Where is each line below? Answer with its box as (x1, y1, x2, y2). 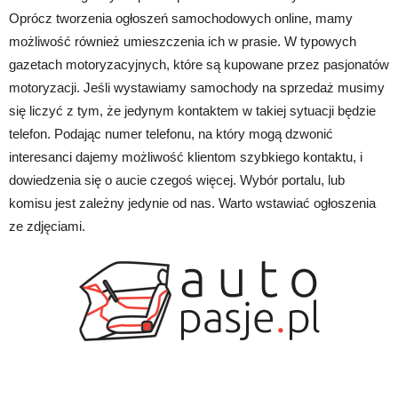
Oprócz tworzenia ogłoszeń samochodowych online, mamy (9, 10, 353, 26)
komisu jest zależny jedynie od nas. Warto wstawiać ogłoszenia (9, 195, 376, 211)
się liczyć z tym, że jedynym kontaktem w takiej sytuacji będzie (9, 102, 376, 118)
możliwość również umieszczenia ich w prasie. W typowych (9, 33, 356, 49)
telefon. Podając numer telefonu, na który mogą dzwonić (9, 125, 333, 141)
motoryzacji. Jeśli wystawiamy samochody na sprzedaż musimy (9, 79, 385, 95)
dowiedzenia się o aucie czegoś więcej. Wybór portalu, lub (9, 171, 345, 187)
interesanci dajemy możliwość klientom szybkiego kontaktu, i (9, 148, 362, 164)
